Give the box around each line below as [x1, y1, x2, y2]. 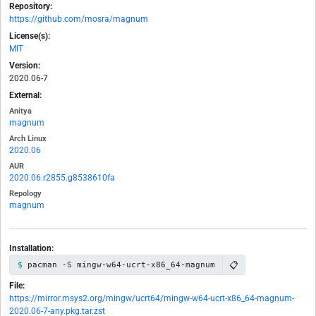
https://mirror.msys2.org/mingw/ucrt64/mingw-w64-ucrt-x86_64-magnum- [9, 293, 294, 304]
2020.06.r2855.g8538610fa [9, 173, 115, 183]
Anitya [9, 107, 32, 116]
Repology [9, 189, 42, 199]
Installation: [9, 243, 54, 254]
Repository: [9, 1, 52, 12]
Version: [9, 61, 40, 71]
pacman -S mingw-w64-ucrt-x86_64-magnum [27, 260, 215, 269]
